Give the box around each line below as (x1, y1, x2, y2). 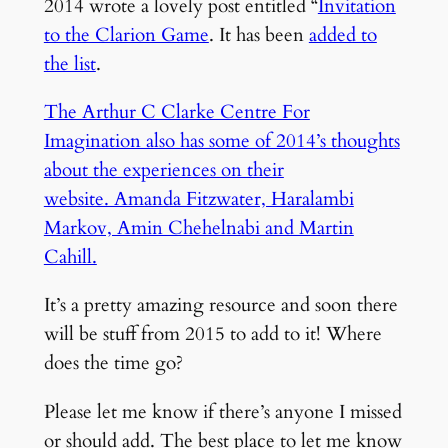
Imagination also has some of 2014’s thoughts (43, 128, 400, 155)
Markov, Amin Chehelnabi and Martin (43, 215, 354, 242)
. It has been (208, 22, 309, 49)
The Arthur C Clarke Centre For (43, 99, 310, 126)
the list (43, 51, 96, 78)
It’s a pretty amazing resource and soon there (43, 292, 398, 319)
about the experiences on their (43, 157, 284, 184)
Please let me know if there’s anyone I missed (43, 398, 402, 425)
